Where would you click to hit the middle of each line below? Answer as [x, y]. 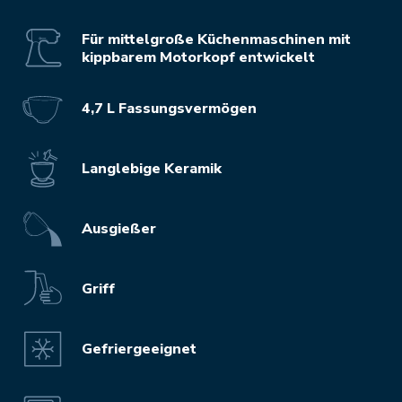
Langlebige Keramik [152, 168]
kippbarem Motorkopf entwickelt [198, 57]
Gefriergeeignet [139, 349]
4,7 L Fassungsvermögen [169, 108]
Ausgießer [119, 228]
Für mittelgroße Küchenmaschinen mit [216, 39]
